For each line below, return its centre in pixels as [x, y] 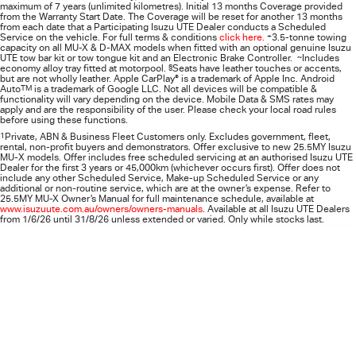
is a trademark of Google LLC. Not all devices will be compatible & [174, 89]
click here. [242, 37]
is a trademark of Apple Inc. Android [257, 79]
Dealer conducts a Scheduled [260, 27]
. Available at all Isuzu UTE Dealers [276, 209]
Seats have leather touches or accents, [257, 68]
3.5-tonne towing [309, 37]
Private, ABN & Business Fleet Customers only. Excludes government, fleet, [168, 137]
